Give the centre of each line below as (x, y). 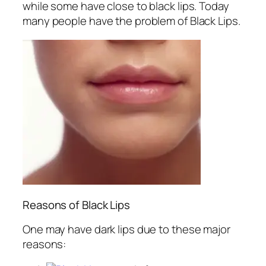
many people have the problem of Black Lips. (132, 21)
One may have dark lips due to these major (126, 229)
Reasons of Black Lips (76, 205)
